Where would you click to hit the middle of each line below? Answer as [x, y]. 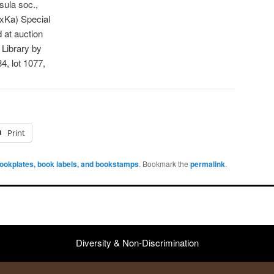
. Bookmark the [165, 164]
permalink [208, 164]
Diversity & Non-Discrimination [137, 243]
